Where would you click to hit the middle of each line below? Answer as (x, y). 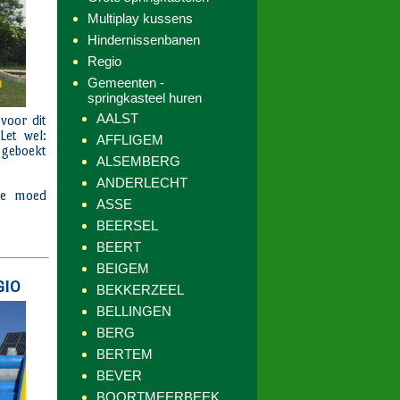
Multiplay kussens (140, 18)
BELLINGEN (134, 311)
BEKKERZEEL (140, 290)
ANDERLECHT (142, 183)
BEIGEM (123, 268)
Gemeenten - (126, 83)
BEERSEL (127, 225)
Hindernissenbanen (144, 40)
